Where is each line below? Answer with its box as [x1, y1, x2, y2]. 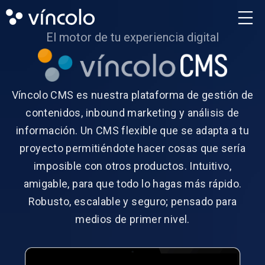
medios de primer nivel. [75, 212, 190, 225]
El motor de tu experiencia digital [46, 30, 219, 44]
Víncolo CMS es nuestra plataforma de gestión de [11, 88, 254, 101]
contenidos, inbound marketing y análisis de [25, 106, 240, 119]
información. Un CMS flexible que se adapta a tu [16, 124, 249, 137]
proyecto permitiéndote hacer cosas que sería [20, 141, 245, 154]
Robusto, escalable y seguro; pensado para [28, 195, 237, 208]
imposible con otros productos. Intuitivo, [34, 159, 231, 172]
